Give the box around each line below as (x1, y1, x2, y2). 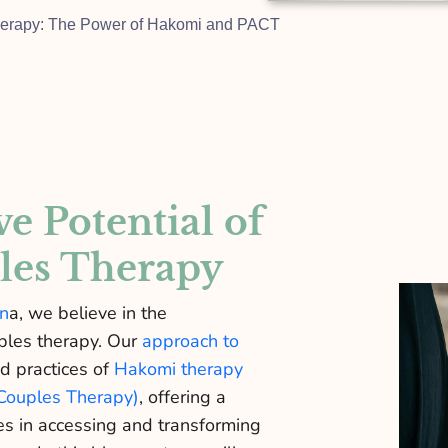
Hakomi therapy (113, 357, 243, 382)
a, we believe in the (8, 301, 167, 326)
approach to (141, 329, 239, 354)
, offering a (138, 385, 226, 410)
